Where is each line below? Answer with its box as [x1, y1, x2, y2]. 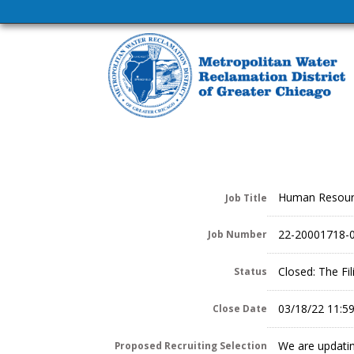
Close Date [213, 301, 267, 314]
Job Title [225, 190, 267, 204]
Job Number [208, 227, 267, 240]
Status [234, 264, 267, 277]
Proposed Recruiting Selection [115, 338, 267, 352]
